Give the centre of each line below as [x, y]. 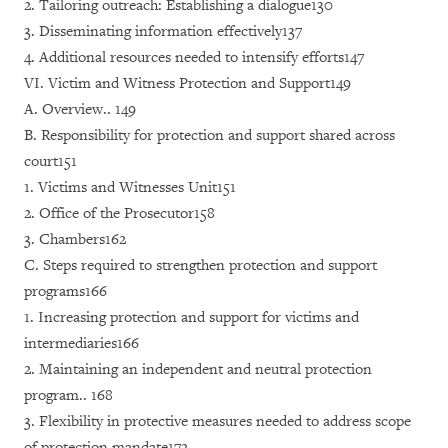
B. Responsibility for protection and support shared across [209, 135]
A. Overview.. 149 [80, 109]
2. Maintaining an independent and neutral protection [198, 369]
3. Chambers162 [75, 239]
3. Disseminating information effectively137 [163, 31]
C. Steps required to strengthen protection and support [200, 265]
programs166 [65, 291]
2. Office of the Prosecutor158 [119, 213]
